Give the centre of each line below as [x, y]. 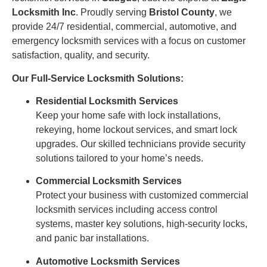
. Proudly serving [112, 13]
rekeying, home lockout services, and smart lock [136, 130]
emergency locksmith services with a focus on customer [129, 41]
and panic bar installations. [92, 238]
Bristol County [182, 13]
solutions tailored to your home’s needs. [119, 159]
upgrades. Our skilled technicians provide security [141, 144]
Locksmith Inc [44, 13]
